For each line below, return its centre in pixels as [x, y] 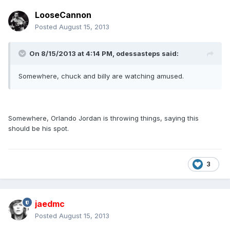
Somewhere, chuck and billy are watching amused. [101, 76]
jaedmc [50, 204]
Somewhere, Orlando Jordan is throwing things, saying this [103, 118]
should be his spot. [39, 129]
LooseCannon [63, 15]
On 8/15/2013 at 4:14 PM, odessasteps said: [104, 54]
